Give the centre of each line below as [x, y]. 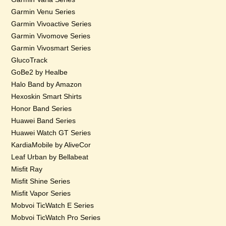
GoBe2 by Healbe [40, 72]
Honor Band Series [42, 108]
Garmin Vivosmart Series [51, 48]
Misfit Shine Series [41, 181]
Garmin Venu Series [43, 12]
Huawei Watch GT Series [51, 133]
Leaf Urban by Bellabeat [50, 157]
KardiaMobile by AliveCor [51, 145]
